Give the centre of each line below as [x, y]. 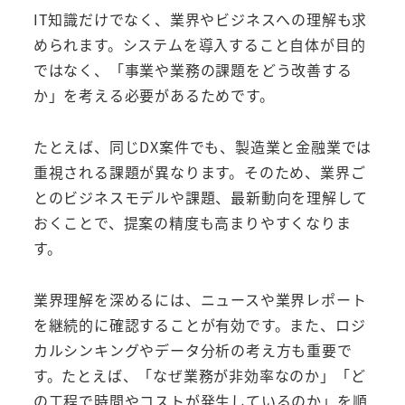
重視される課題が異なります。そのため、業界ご [199, 171]
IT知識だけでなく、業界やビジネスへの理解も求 [200, 19]
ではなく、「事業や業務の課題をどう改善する [193, 70]
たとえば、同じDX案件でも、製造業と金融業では [202, 146]
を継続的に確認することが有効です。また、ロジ [199, 324]
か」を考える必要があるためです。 [154, 95]
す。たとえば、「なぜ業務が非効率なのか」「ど [199, 375]
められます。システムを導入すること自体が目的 [199, 45]
